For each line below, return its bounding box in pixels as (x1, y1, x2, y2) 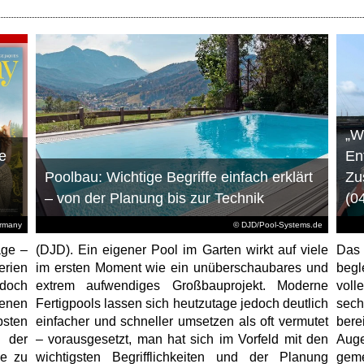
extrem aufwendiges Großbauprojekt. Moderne (35, 278, 328, 292)
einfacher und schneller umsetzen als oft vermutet (35, 314, 328, 328)
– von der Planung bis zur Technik (44, 189, 264, 206)
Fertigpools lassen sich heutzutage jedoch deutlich (35, 296, 328, 310)
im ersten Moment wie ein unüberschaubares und (35, 260, 328, 275)
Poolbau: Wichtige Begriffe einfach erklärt (44, 168, 313, 185)
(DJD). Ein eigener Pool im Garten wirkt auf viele (35, 242, 328, 257)
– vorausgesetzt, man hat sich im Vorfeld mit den (35, 331, 328, 346)
